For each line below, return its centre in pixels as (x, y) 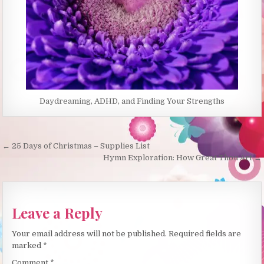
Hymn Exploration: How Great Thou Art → (182, 158)
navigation (43, 164)
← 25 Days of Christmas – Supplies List (76, 146)
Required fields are (205, 234)
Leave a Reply (57, 212)
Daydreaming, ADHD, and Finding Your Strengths (132, 101)
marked (28, 246)
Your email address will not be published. (90, 234)
